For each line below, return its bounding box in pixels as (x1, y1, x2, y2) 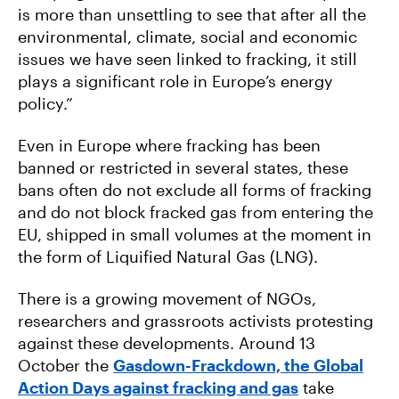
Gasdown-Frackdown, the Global (113, 354, 363, 375)
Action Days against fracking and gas (18, 377, 298, 397)
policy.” (18, 93, 73, 113)
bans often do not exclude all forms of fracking (18, 179, 371, 199)
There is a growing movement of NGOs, (18, 288, 316, 308)
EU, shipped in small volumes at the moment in (18, 224, 371, 244)
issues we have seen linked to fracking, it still (18, 48, 357, 69)
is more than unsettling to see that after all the (18, 4, 366, 24)
